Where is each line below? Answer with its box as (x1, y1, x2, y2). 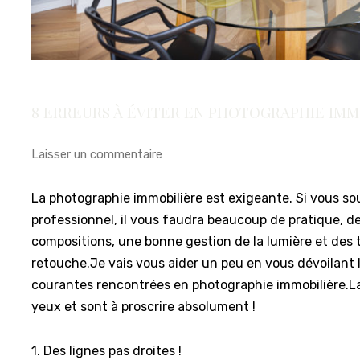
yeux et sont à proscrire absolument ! (31, 299, 256, 315)
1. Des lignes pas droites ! (31, 342, 182, 358)
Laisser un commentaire (31, 146, 163, 162)
